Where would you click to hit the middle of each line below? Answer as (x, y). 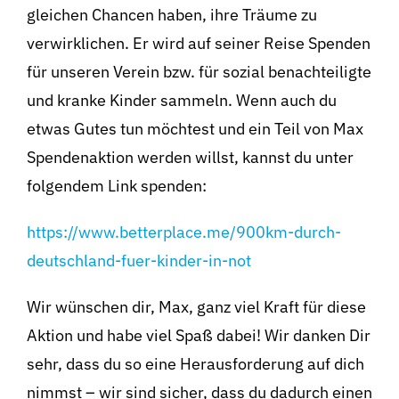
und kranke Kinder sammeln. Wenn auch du (181, 100)
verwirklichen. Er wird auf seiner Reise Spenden (198, 43)
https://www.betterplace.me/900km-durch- (183, 232)
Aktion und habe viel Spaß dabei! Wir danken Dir (198, 335)
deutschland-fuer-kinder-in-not (138, 260)
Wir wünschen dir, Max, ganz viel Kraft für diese (196, 306)
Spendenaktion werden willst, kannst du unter (190, 157)
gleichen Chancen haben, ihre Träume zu (171, 14)
